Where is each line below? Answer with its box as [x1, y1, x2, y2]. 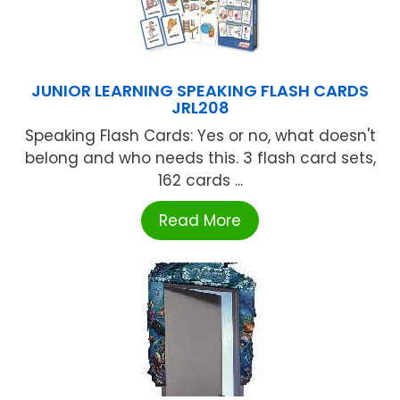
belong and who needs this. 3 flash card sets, [24, 147, 376, 170]
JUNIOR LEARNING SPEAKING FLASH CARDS [31, 79, 369, 103]
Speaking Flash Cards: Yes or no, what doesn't [24, 125, 376, 147]
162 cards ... [157, 170, 243, 192]
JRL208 [171, 96, 229, 120]
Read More [159, 210, 241, 232]
